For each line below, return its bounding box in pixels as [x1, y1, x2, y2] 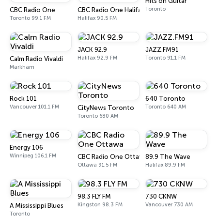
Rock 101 [10, 95, 37, 102]
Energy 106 [10, 144, 43, 151]
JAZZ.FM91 [145, 46, 179, 53]
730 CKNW [145, 193, 177, 200]
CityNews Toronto [77, 104, 134, 111]
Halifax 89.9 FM [145, 162, 185, 168]
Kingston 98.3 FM [77, 201, 123, 208]
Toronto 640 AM [145, 104, 186, 110]
